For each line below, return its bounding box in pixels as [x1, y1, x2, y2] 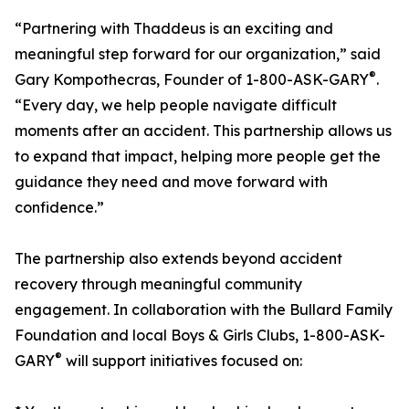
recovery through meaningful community [15, 275, 302, 294]
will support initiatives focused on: [62, 351, 302, 371]
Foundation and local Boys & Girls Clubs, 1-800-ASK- [15, 326, 385, 345]
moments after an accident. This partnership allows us [15, 121, 392, 141]
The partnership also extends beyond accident [15, 249, 342, 268]
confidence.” [15, 198, 104, 217]
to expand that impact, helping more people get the [15, 147, 381, 166]
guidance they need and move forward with [15, 173, 328, 192]
